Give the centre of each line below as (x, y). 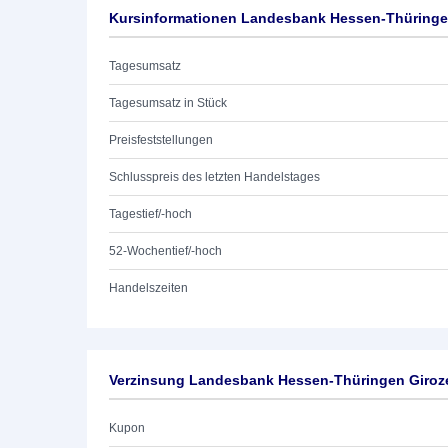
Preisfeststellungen (161, 140)
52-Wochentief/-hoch (165, 251)
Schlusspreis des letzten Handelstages (214, 177)
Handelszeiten (148, 288)
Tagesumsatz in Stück (168, 103)
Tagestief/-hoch (150, 214)
